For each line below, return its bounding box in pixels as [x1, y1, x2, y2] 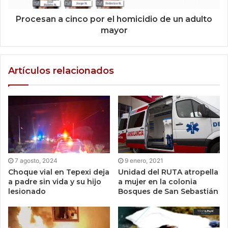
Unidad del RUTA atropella [118, 167, 218, 177]
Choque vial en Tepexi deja [8, 167, 109, 177]
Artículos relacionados [8, 65, 114, 77]
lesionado [8, 187, 46, 196]
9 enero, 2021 [125, 157, 163, 165]
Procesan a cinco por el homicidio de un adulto [16, 14, 212, 24]
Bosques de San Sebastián [118, 187, 218, 196]
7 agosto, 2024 [15, 157, 58, 165]
